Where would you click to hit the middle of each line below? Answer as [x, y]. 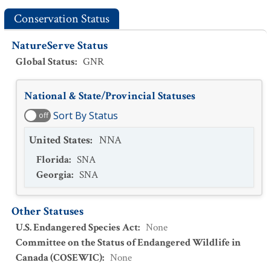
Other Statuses [47, 211]
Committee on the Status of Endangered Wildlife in [128, 243]
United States [60, 140]
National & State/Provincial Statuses [110, 96]
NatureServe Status [60, 46]
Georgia [54, 175]
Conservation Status [62, 19]
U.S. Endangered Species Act [77, 227]
